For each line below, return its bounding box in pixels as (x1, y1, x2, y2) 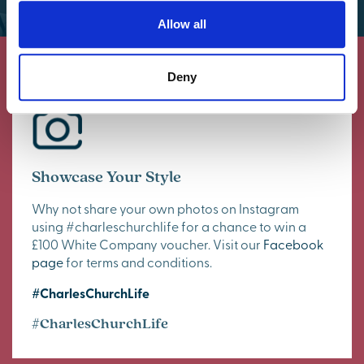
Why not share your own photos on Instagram (32, 199, 299, 218)
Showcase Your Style (32, 166, 181, 188)
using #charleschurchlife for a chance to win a (32, 217, 306, 236)
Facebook (263, 235, 323, 253)
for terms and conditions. (63, 253, 212, 271)
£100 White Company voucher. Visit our (32, 235, 263, 253)
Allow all (158, 16, 206, 31)
